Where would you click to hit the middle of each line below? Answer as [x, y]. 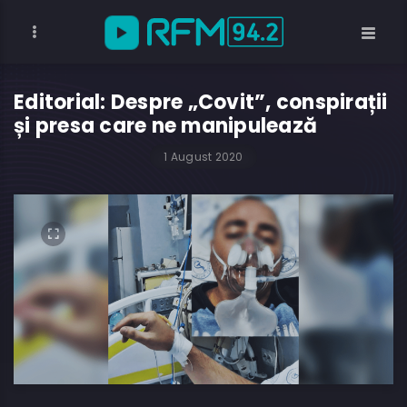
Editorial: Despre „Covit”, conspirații [201, 102]
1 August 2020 [203, 157]
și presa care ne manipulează [165, 126]
